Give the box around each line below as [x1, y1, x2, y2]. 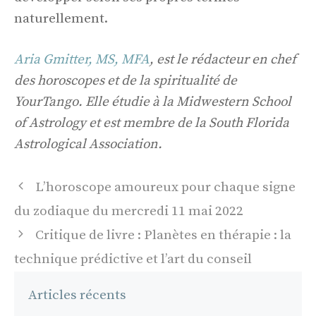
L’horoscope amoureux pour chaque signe [35, 178, 296, 195]
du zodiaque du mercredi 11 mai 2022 [14, 202, 243, 219]
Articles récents [28, 286, 126, 303]
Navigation [13, 176, 80, 193]
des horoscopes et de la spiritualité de [14, 73, 237, 90]
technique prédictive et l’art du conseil [14, 250, 252, 267]
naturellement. [14, 10, 108, 27]
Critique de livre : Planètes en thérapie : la [35, 226, 292, 243]
